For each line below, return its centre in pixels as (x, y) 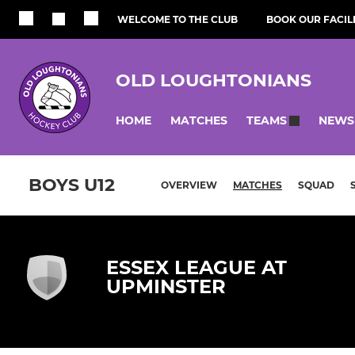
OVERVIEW (189, 185)
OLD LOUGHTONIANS (214, 80)
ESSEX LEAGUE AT (197, 268)
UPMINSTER (166, 287)
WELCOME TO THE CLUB (177, 19)
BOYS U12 (72, 185)
